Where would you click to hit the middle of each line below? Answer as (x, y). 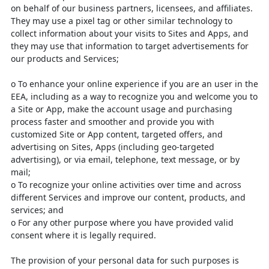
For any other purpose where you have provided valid (126, 222)
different (30, 197)
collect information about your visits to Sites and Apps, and (130, 33)
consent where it (46, 235)
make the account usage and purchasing (150, 109)
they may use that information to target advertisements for (130, 46)
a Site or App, (39, 109)
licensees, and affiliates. (204, 8)
